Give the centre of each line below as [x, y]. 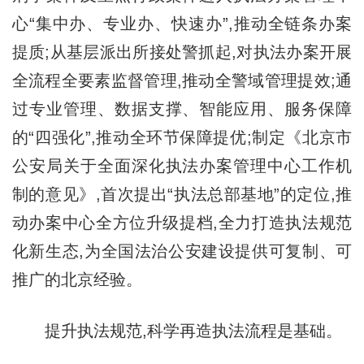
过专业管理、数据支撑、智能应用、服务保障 [182, 108]
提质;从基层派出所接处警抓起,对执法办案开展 [182, 52]
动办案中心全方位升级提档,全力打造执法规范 [182, 222]
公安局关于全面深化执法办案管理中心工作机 [182, 165]
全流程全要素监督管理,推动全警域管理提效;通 [182, 80]
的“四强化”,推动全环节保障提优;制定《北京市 [182, 137]
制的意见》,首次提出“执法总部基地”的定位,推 [182, 194]
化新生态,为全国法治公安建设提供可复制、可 [182, 251]
